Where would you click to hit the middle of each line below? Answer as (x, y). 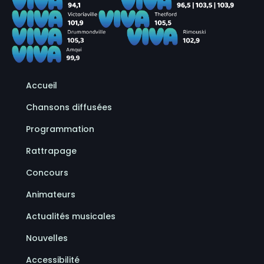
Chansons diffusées (69, 107)
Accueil (42, 85)
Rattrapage (51, 151)
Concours (47, 173)
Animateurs (51, 194)
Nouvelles (47, 238)
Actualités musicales (71, 216)
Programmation (60, 129)
